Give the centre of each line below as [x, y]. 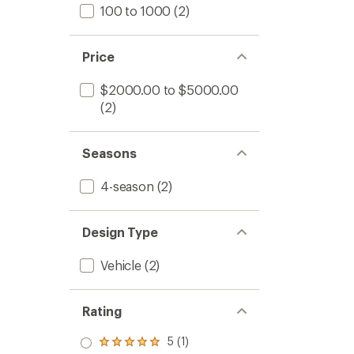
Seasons [109, 153]
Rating [102, 311]
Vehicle [121, 265]
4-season [127, 186]
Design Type [121, 232]
